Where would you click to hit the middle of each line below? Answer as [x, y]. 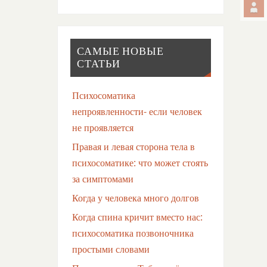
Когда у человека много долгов [135, 198]
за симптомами [103, 178]
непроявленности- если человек [137, 111]
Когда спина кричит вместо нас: [137, 217]
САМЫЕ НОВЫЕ [120, 51]
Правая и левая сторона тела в [133, 146]
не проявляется [103, 127]
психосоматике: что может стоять [140, 162]
